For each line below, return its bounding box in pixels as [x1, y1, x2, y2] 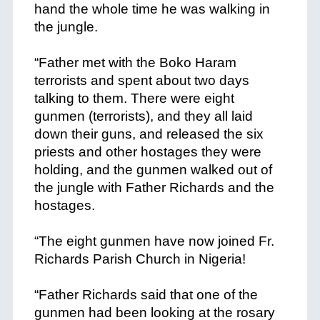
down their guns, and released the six [34, 126, 264, 141]
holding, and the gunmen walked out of [34, 162, 272, 177]
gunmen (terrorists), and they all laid [34, 109, 253, 124]
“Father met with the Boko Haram [34, 55, 236, 70]
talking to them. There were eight [34, 91, 234, 106]
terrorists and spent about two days [34, 73, 249, 88]
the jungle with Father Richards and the [34, 180, 274, 195]
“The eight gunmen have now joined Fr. [34, 234, 274, 249]
